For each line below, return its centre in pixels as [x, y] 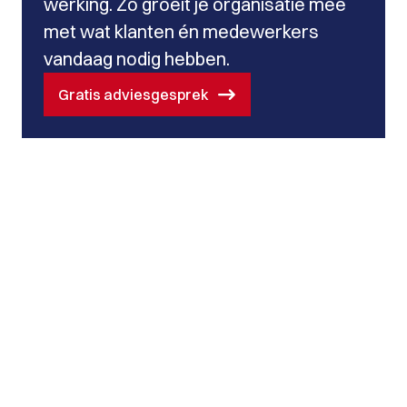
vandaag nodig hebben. [137, 59]
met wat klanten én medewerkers [181, 31]
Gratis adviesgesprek [134, 94]
